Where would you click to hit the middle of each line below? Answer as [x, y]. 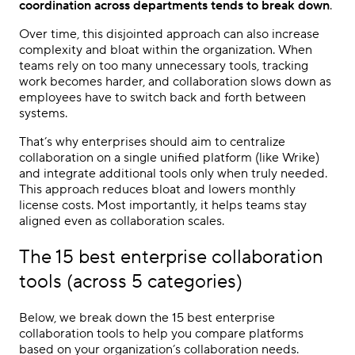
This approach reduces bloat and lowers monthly [157, 189]
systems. [43, 113]
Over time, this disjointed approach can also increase [169, 34]
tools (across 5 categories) [131, 281]
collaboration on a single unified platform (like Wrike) [169, 157]
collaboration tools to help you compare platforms [161, 333]
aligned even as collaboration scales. [122, 221]
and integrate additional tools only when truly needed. [173, 173]
